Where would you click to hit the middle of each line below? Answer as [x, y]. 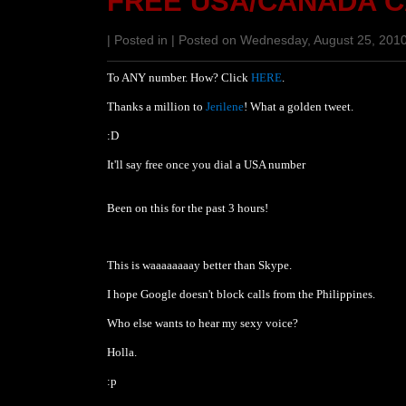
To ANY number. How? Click [179, 77]
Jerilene [224, 106]
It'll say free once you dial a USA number [206, 164]
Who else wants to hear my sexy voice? [202, 323]
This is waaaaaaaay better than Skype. [199, 265]
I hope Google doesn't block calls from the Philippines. [241, 294]
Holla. [121, 352]
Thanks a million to [156, 106]
